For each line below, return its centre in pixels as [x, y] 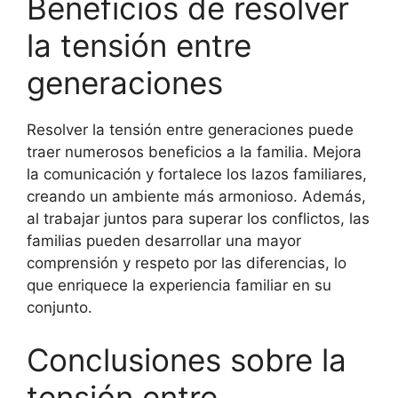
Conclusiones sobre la [187, 360]
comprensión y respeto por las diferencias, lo [187, 263]
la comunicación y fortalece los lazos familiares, [197, 174]
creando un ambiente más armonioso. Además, [196, 196]
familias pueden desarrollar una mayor [164, 240]
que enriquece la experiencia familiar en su [179, 285]
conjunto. [60, 307]
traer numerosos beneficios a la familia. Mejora [194, 151]
